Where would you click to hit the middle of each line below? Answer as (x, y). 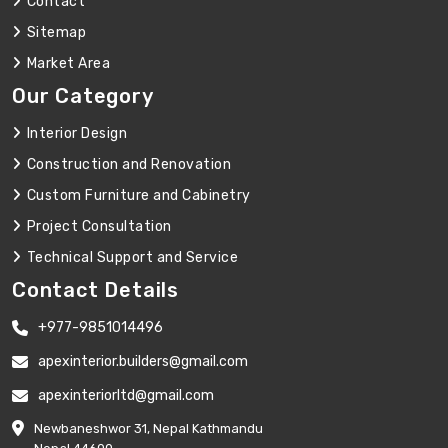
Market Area (68, 63)
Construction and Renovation (128, 164)
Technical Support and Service (132, 257)
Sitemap (56, 32)
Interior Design (76, 133)
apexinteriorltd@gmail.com (126, 395)
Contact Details (95, 290)
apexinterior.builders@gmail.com (143, 361)
